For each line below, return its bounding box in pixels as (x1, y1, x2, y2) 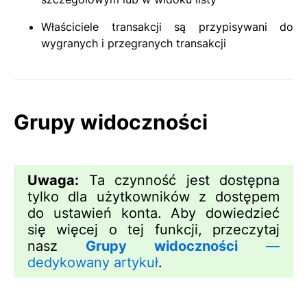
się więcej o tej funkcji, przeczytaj (27, 221, 280, 238)
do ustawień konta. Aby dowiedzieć (27, 204, 280, 221)
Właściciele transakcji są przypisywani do (41, 19, 293, 34)
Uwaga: (27, 171, 79, 188)
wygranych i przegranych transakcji (41, 36, 226, 50)
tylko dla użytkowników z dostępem (27, 188, 280, 205)
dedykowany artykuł (27, 254, 158, 271)
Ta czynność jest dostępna (79, 171, 280, 188)
